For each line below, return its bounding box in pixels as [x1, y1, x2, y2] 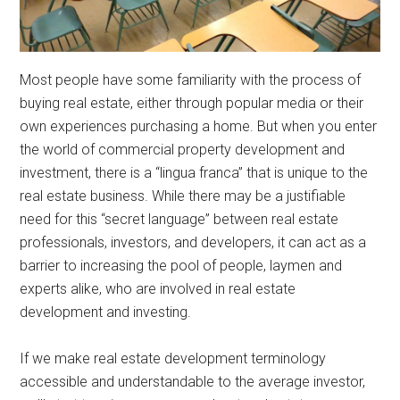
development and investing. [20, 303, 192, 321]
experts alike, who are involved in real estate [20, 279, 296, 297]
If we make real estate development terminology [20, 349, 327, 367]
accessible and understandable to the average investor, [20, 372, 366, 390]
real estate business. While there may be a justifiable [20, 187, 346, 204]
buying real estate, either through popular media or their [20, 94, 364, 112]
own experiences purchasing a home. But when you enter [20, 117, 378, 135]
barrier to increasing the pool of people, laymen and [20, 256, 343, 274]
